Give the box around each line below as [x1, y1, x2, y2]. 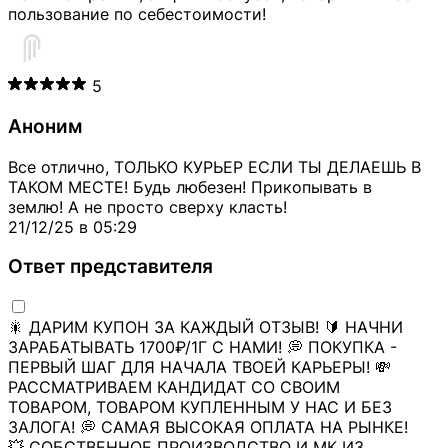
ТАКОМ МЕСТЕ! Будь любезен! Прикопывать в [8, 176, 372, 197]
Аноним [8, 114, 82, 138]
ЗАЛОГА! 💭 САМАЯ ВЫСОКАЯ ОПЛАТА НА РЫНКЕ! [8, 417, 408, 437]
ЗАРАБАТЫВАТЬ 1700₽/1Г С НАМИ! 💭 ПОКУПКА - [8, 337, 397, 357]
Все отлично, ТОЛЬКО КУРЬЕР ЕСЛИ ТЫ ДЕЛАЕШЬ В [8, 156, 421, 177]
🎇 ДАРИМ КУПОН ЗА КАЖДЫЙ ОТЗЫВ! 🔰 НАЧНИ [8, 317, 403, 337]
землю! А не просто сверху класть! [8, 196, 287, 217]
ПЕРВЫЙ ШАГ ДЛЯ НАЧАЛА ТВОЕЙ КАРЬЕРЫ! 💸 [8, 357, 391, 377]
